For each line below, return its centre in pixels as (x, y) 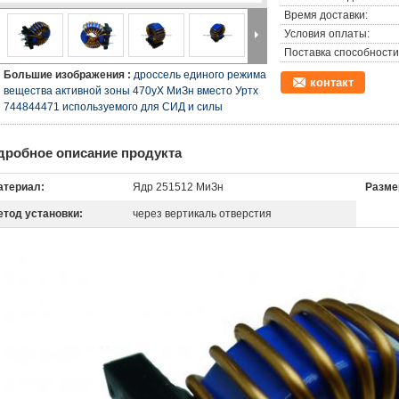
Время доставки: (326, 15)
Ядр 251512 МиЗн (178, 187)
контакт (332, 82)
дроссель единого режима (200, 75)
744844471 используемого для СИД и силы (113, 107)
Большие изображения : (69, 75)
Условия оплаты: (327, 34)
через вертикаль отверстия (202, 214)
